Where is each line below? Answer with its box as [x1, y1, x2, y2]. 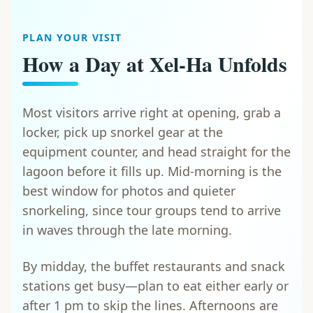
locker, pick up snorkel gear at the [22, 124, 223, 141]
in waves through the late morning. [22, 221, 232, 239]
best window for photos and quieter [22, 182, 235, 200]
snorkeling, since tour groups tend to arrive [22, 202, 281, 219]
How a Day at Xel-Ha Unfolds [22, 48, 287, 80]
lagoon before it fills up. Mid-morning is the [22, 163, 282, 180]
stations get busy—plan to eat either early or [22, 277, 289, 295]
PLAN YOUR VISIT [22, 31, 122, 45]
